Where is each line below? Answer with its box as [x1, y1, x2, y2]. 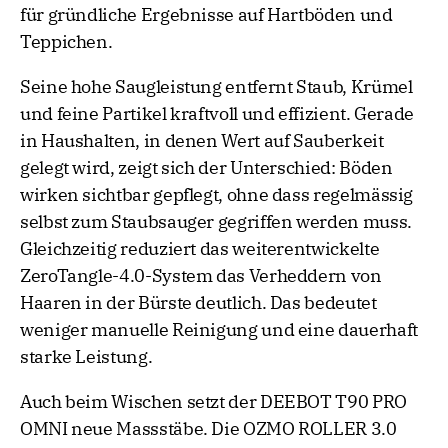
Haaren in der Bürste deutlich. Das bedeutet [20, 291, 377, 315]
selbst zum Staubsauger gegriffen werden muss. [20, 210, 412, 234]
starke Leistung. [20, 345, 153, 369]
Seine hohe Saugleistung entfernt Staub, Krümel [20, 75, 413, 99]
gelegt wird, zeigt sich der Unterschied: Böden [20, 156, 393, 180]
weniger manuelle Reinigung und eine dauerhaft [20, 318, 418, 342]
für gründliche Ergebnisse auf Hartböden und [20, 3, 393, 27]
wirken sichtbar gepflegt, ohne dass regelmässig [20, 183, 414, 207]
